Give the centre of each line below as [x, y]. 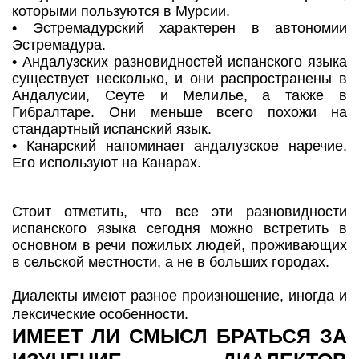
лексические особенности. [100, 315]
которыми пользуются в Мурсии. [121, 12]
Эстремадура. [59, 45]
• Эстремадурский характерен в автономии [179, 28]
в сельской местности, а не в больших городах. [171, 262]
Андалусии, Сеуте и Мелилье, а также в [179, 96]
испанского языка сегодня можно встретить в [179, 229]
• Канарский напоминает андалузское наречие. [179, 146]
